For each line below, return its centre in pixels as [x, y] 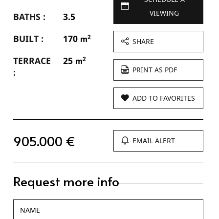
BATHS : [29, 9]
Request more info [66, 173]
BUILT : [28, 31]
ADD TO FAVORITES [164, 90]
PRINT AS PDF [155, 62]
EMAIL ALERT [154, 132]
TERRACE [32, 53]
